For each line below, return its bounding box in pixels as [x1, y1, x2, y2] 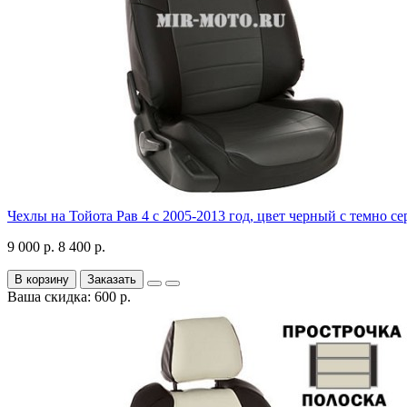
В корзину [15, 272, 69, 286]
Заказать [87, 272, 136, 286]
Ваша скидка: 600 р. [7, 288, 131, 304]
